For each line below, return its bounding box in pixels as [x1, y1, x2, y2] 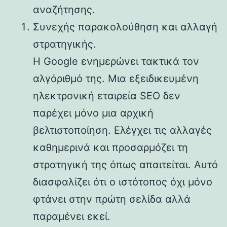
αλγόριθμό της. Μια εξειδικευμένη [33, 72, 199, 85]
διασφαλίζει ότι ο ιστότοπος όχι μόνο [33, 175, 212, 188]
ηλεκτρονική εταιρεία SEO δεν [33, 89, 180, 102]
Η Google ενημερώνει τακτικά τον [33, 55, 199, 67]
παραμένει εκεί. [33, 210, 110, 222]
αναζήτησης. [33, 3, 95, 16]
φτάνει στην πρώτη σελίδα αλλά [33, 193, 191, 205]
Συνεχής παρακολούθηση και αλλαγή [33, 20, 217, 33]
